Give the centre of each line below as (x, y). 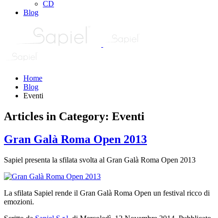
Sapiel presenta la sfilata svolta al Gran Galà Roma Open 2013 (100, 160)
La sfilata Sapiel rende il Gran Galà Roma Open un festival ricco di (107, 193)
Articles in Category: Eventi (74, 116)
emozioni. (19, 201)
